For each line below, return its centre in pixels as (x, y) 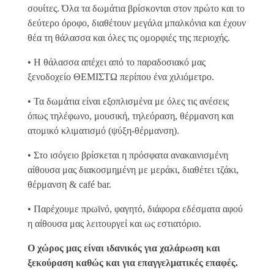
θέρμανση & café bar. (69, 185)
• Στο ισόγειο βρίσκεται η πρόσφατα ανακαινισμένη (128, 155)
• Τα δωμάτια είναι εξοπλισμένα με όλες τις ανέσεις (128, 102)
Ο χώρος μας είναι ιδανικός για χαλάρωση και (124, 248)
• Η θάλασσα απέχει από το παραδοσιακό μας (117, 62)
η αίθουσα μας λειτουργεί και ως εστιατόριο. (114, 224)
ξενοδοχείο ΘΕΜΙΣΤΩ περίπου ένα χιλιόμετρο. (121, 77)
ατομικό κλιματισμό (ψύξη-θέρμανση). (103, 131)
